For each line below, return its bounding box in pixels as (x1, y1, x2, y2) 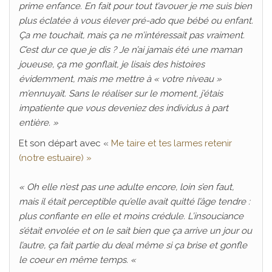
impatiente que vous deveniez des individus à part (19, 103, 228, 114)
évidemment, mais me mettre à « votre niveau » (19, 73, 222, 85)
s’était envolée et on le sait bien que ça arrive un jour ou (19, 225, 252, 237)
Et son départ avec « (19, 138, 111, 149)
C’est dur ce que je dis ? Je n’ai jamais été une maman (19, 44, 242, 56)
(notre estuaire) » (19, 152, 92, 164)
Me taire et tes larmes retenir (111, 138, 232, 149)
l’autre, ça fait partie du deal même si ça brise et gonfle (19, 240, 247, 251)
